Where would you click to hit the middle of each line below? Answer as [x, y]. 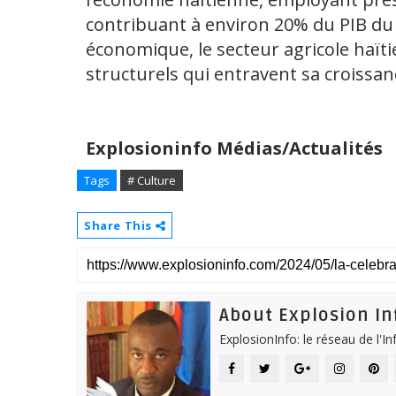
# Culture [152, 181]
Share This [120, 226]
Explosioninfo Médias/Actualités [234, 148]
